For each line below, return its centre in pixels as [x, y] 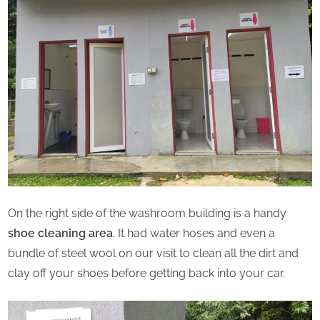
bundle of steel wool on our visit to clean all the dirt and [153, 254]
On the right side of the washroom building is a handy [147, 214]
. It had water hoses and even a [194, 234]
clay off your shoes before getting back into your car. [146, 274]
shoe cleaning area [60, 234]
